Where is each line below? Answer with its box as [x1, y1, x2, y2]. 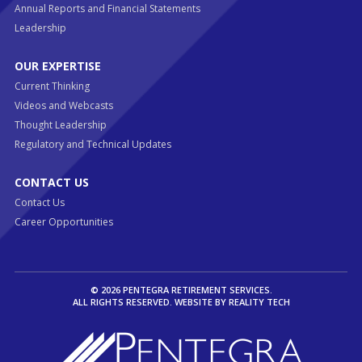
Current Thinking [14, 78, 90, 93]
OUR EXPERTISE [14, 57, 101, 74]
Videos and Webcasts [14, 98, 113, 112]
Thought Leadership [14, 117, 107, 132]
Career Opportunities [14, 214, 113, 229]
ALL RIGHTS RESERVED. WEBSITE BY [72, 295, 229, 308]
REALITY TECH [228, 295, 290, 308]
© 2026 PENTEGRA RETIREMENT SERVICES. [90, 283, 272, 296]
